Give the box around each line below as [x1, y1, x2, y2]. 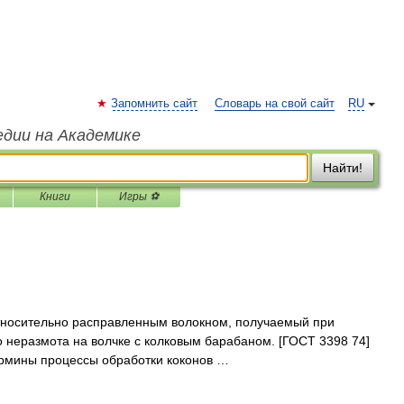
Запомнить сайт [111, 97, 197, 110]
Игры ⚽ [119, 190, 159, 203]
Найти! [323, 161, 363, 175]
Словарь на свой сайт [215, 97, 335, 110]
